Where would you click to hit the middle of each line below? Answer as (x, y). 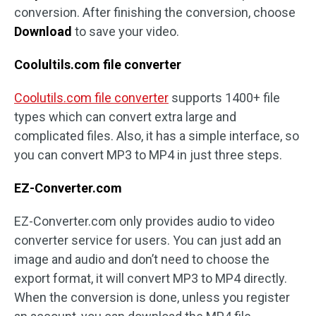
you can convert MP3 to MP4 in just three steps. (148, 155)
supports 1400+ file (224, 98)
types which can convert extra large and (125, 117)
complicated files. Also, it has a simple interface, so (157, 136)
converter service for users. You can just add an (148, 241)
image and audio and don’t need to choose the (142, 260)
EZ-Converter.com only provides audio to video (144, 221)
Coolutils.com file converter (91, 98)
